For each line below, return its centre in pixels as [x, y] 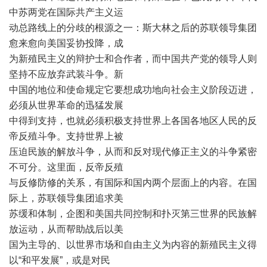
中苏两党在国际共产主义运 [66, 12]
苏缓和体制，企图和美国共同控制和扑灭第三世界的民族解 [133, 214]
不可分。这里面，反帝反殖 [66, 167]
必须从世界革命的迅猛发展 [66, 105]
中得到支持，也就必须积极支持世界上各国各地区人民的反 [133, 121]
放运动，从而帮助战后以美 [66, 229]
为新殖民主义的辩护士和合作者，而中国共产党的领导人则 [133, 59]
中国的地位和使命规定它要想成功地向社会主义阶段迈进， [133, 90]
